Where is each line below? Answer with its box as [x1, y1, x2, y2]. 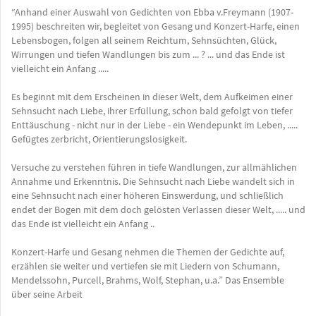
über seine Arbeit [11, 287, 83, 300]
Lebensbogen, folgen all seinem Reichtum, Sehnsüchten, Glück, [11, 33, 276, 47]
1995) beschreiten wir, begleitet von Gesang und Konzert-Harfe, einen [11, 19, 300, 32]
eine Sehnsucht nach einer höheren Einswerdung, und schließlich [11, 188, 284, 202]
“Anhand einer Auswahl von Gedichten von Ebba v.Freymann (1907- [11, 5, 293, 18]
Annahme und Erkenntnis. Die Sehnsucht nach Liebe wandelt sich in [11, 174, 295, 188]
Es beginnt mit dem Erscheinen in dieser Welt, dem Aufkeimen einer [11, 90, 293, 103]
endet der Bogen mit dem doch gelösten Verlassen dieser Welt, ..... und [11, 202, 305, 216]
